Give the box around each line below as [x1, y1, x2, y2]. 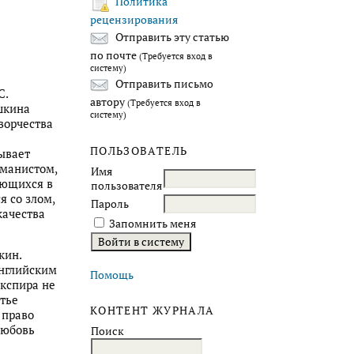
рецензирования [90, 12, 178, 27]
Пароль [91, 196, 129, 211]
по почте [90, 47, 139, 62]
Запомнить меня [109, 216, 196, 231]
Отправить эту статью [113, 30, 229, 45]
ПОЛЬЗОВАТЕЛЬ [90, 143, 188, 158]
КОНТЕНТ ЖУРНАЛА [90, 303, 215, 318]
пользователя [91, 178, 162, 193]
